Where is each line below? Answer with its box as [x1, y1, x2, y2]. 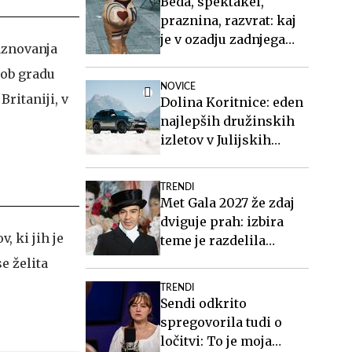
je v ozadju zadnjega [160, 31, 285, 47]
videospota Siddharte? [160, 50, 300, 66]
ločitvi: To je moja [160, 333, 272, 349]
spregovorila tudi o [160, 314, 282, 330]
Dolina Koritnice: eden [160, 94, 303, 110]
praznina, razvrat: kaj [160, 13, 296, 28]
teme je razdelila [160, 233, 266, 248]
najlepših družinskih [160, 113, 295, 129]
